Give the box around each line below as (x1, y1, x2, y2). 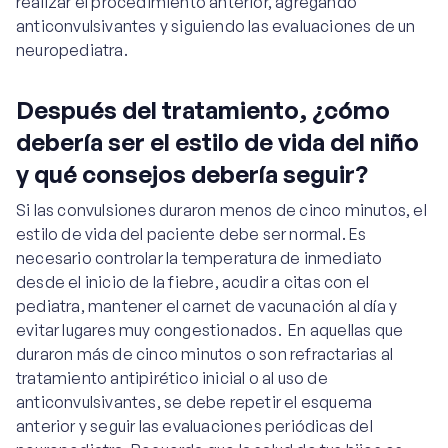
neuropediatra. (16, 40, 131, 60)
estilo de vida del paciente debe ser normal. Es (16, 224, 367, 244)
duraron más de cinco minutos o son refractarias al (16, 344, 394, 364)
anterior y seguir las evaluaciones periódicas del (16, 416, 373, 436)
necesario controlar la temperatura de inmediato (16, 248, 383, 268)
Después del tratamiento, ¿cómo (16, 95, 390, 125)
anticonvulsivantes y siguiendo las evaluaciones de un (16, 16, 416, 36)
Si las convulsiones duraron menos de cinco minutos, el (16, 200, 427, 220)
